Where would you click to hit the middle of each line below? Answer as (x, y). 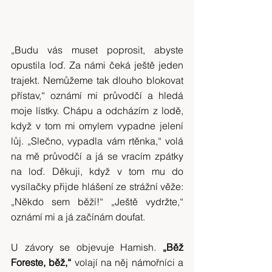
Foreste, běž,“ (41, 262)
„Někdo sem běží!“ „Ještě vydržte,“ (97, 202)
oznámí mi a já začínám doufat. (78, 217)
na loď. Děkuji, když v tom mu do (97, 171)
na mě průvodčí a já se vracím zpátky (97, 156)
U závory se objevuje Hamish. (87, 247)
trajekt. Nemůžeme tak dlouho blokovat (97, 80)
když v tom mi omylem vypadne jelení (97, 126)
